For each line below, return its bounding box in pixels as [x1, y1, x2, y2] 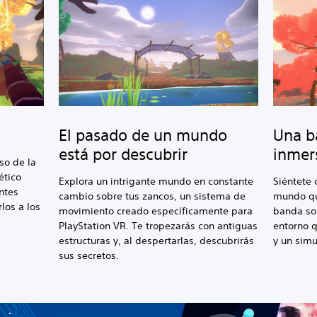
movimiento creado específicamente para [59, 204, 253, 217]
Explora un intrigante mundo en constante [59, 175, 254, 188]
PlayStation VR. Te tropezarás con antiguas [59, 219, 258, 232]
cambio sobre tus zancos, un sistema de [59, 190, 246, 202]
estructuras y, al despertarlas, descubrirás [59, 234, 255, 247]
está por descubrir [59, 145, 188, 163]
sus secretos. [59, 249, 120, 262]
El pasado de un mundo [59, 126, 228, 144]
